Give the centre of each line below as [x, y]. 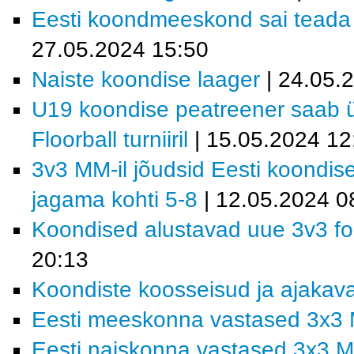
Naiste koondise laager [146, 79]
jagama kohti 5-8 [115, 200]
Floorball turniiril [110, 139]
